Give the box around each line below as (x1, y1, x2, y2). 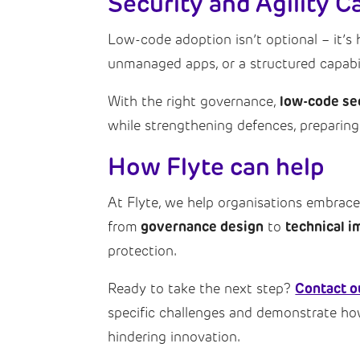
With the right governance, (108, 92, 280, 109)
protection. (108, 242, 178, 259)
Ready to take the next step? (108, 280, 296, 297)
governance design (137, 217, 264, 235)
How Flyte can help (108, 151, 325, 182)
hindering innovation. (108, 328, 241, 345)
